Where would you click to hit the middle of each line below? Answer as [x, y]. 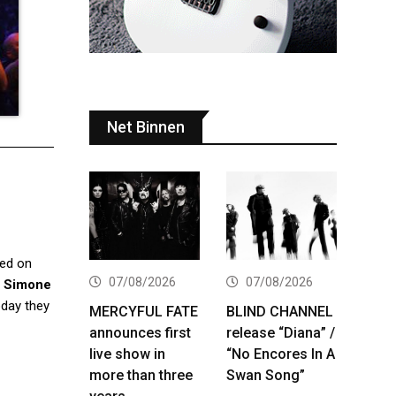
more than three [141, 375]
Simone [27, 285]
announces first [140, 332]
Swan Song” [266, 375]
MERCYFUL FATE [144, 311]
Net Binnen [146, 126]
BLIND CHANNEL [280, 311]
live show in [127, 354]
